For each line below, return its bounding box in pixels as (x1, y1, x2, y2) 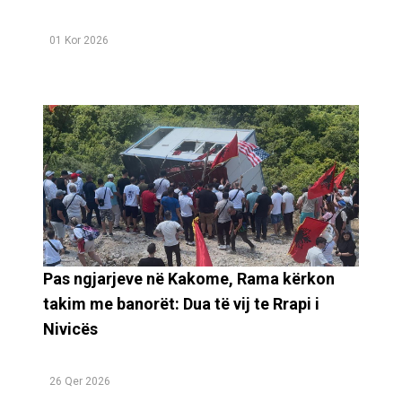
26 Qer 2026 (49, 375, 110, 389)
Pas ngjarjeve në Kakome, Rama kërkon (43, 269, 335, 289)
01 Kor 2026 (49, 33, 109, 47)
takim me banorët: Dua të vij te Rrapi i (43, 294, 319, 314)
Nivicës (43, 319, 98, 339)
